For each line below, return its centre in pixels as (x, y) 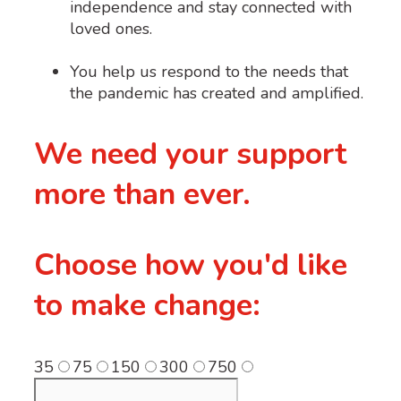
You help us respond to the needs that (209, 71)
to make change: (147, 305)
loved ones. (111, 28)
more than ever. (142, 194)
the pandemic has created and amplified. (217, 93)
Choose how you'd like (191, 264)
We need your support (190, 154)
